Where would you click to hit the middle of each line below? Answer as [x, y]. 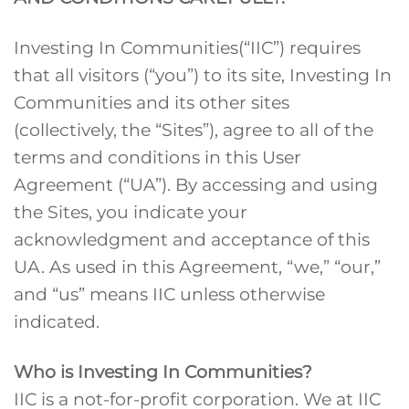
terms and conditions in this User [157, 157]
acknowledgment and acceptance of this [192, 239]
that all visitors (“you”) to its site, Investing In [203, 74]
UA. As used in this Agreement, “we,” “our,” [197, 266]
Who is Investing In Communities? [163, 371]
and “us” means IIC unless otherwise [169, 294]
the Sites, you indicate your [131, 211]
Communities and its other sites [152, 102]
